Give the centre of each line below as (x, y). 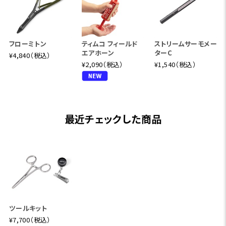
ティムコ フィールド (109, 44)
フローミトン (28, 44)
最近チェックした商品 (113, 119)
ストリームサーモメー (186, 44)
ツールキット (28, 208)
